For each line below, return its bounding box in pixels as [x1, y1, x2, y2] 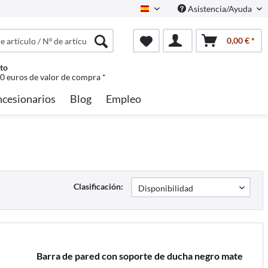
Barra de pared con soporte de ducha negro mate [36, 249, 243, 261]
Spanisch [149, 7, 182, 18]
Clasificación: [74, 181, 123, 191]
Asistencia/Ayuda [186, 4, 254, 14]
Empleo [106, 92, 141, 105]
